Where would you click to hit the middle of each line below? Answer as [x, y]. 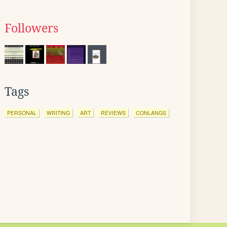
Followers [31, 28]
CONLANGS [151, 113]
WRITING [58, 113]
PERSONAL [22, 113]
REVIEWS [113, 113]
